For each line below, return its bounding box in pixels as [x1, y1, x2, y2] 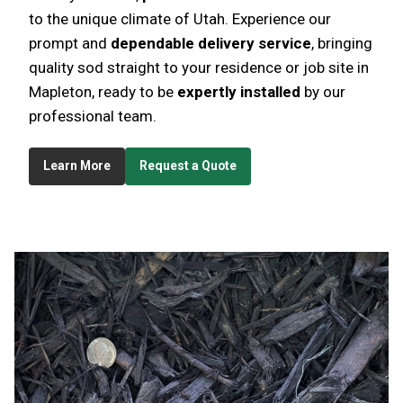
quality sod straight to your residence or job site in [29, 58, 369, 76]
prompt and [29, 33, 111, 52]
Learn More [43, 158, 111, 174]
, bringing [311, 33, 372, 52]
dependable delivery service [111, 33, 311, 52]
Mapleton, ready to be [29, 82, 177, 101]
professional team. [29, 106, 157, 125]
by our [300, 82, 345, 101]
